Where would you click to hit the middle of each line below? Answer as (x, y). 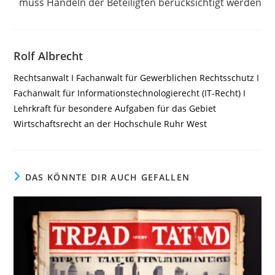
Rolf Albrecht (48, 56)
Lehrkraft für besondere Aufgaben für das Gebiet (115, 108)
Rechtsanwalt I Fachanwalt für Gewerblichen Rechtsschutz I (137, 77)
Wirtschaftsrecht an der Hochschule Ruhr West (110, 123)
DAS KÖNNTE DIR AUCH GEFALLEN (107, 177)
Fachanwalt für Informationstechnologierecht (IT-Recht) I (130, 93)
